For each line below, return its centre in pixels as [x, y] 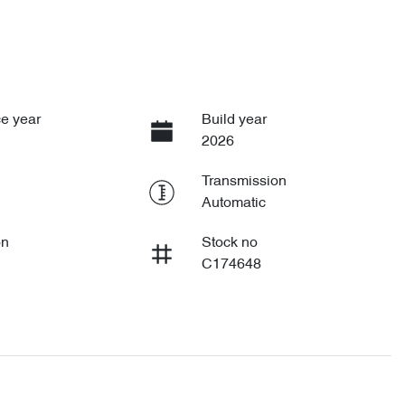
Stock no [229, 243]
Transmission [244, 181]
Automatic [233, 203]
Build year [234, 120]
